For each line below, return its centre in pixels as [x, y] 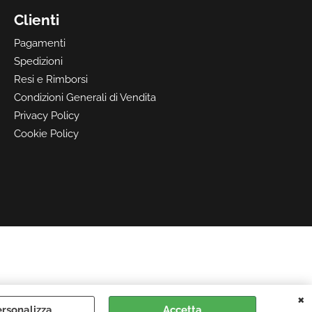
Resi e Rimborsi [51, 79]
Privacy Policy [47, 116]
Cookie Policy [46, 134]
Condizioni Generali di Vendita [85, 97]
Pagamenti [40, 43]
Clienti [37, 20]
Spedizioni [38, 61]
